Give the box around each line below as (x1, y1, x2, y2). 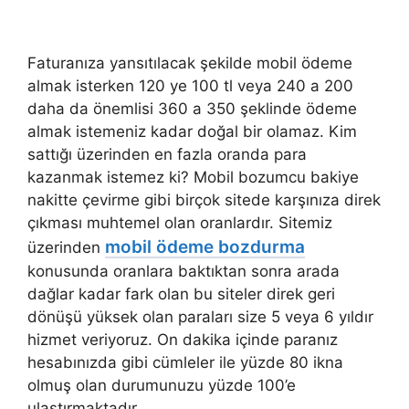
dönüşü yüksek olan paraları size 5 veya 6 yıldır (27, 307, 373, 326)
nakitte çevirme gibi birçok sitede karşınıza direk (27, 190, 381, 209)
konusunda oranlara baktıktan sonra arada (27, 261, 340, 280)
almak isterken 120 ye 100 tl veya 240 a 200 (27, 76, 353, 95)
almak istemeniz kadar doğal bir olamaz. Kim (27, 121, 357, 141)
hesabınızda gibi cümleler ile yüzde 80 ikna (27, 352, 343, 372)
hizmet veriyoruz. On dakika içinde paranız (27, 330, 338, 349)
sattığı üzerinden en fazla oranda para (27, 144, 307, 163)
